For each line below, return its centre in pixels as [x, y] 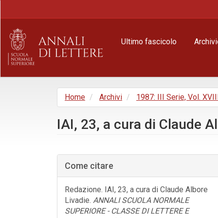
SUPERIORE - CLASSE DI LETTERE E [127, 211]
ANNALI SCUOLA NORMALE [141, 200]
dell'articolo [87, 176]
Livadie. [79, 200]
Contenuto [36, 26]
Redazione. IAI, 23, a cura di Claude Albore [136, 190]
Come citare [89, 166]
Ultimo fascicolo [149, 42]
